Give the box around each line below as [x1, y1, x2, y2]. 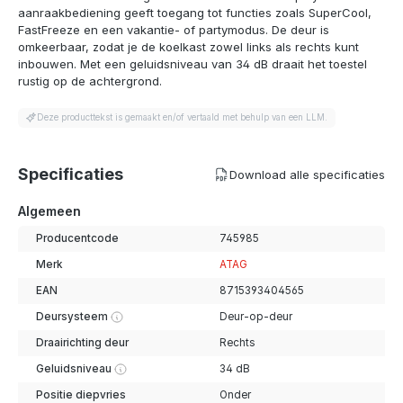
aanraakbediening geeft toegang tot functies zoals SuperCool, [18, 5, 372, 21]
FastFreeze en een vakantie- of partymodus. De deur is [18, 22, 329, 38]
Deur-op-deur [219, 310, 292, 323]
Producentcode [35, 232, 119, 245]
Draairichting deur [35, 336, 129, 349]
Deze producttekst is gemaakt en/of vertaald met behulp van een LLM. [37, 112, 328, 122]
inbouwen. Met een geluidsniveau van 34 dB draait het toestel [18, 57, 367, 72]
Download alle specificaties [229, 166, 385, 182]
